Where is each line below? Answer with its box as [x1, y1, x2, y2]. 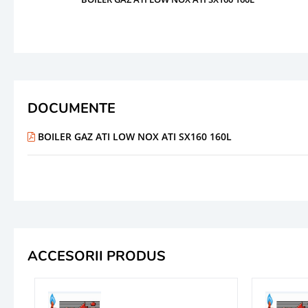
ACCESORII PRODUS [27, 246, 166, 265]
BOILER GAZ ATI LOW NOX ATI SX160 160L [35, 129, 232, 143]
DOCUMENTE [27, 98, 115, 118]
